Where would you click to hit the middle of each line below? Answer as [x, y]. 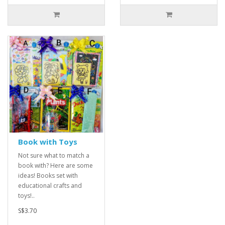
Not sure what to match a [54, 155]
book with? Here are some [55, 165]
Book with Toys [48, 142]
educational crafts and [50, 186]
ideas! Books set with [48, 176]
